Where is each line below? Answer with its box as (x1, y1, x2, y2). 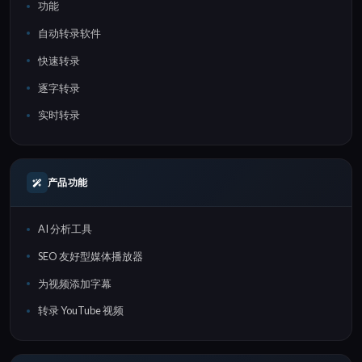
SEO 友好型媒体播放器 (38, 249, 143, 263)
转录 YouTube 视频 (38, 304, 124, 318)
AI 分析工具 (38, 222, 92, 236)
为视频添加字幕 (38, 276, 112, 290)
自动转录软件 (38, 26, 101, 40)
